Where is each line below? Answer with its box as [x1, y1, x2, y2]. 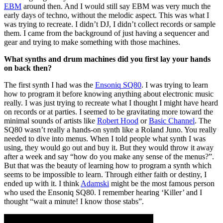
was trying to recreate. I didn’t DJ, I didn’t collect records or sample [4, 19, 216, 28]
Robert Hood [97, 116, 138, 125]
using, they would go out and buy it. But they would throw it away [4, 143, 214, 152]
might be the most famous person [109, 179, 215, 188]
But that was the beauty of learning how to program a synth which [4, 161, 212, 170]
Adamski [81, 179, 109, 188]
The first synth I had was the [4, 80, 95, 89]
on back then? [4, 63, 52, 72]
